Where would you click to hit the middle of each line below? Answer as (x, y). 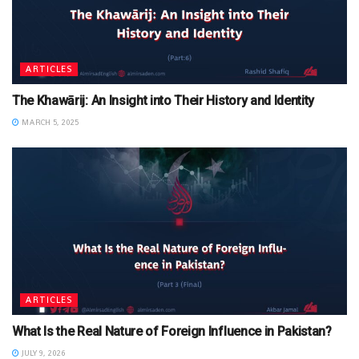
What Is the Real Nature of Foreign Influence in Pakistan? (172, 331)
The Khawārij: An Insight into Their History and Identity (163, 100)
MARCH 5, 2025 (49, 122)
